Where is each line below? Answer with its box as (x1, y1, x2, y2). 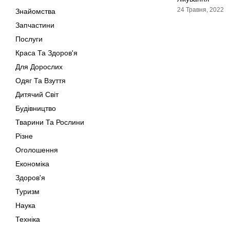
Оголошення (15, 146, 58, 154)
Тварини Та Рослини (15, 118, 84, 126)
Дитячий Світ (15, 90, 59, 99)
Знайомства (15, 7, 55, 15)
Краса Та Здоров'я (15, 49, 78, 57)
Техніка (15, 215, 40, 223)
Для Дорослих (15, 63, 63, 71)
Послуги (15, 35, 43, 43)
